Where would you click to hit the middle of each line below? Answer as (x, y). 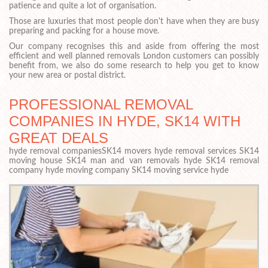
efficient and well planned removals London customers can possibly (134, 56)
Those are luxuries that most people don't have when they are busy (134, 21)
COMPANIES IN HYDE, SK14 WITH (125, 121)
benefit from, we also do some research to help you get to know (134, 66)
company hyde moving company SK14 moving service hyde (119, 171)
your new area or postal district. (67, 75)
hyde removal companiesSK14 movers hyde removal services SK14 (134, 152)
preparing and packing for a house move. (84, 31)
